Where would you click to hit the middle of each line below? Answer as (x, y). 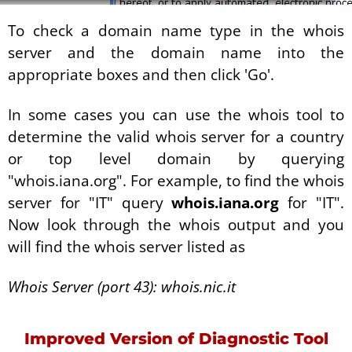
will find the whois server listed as (126, 246)
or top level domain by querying (176, 158)
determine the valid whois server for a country (176, 136)
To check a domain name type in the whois (176, 31)
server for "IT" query (90, 202)
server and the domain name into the (176, 53)
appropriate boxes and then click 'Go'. (141, 75)
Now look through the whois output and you (176, 224)
